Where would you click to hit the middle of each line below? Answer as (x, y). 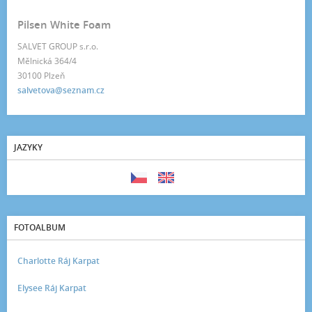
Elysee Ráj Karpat (52, 288)
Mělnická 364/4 (47, 61)
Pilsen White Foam (64, 24)
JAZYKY (28, 147)
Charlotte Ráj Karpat (58, 260)
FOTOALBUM (40, 227)
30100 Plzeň (41, 75)
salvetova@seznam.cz (61, 90)
